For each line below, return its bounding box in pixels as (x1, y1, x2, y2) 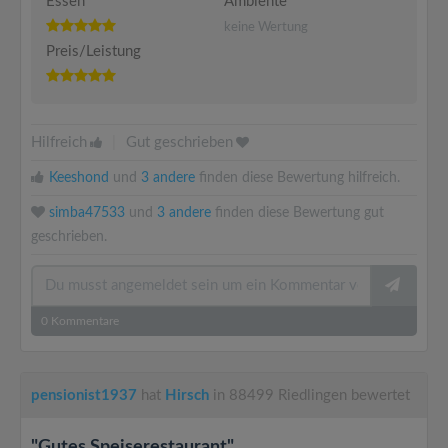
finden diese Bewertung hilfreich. (195, 171, 400, 185)
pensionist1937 (31, 388, 137, 403)
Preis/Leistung (46, 44, 141, 59)
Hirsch (165, 388, 209, 403)
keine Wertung (224, 21, 308, 34)
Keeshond (49, 171, 109, 185)
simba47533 (49, 206, 125, 220)
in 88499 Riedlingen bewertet (209, 388, 410, 403)
